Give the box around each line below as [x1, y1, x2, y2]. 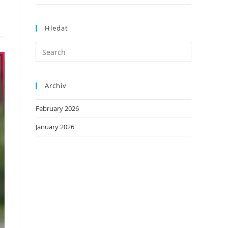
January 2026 [36, 122, 74, 131]
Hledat [45, 23, 68, 33]
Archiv [45, 81, 67, 90]
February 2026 [36, 104, 79, 113]
